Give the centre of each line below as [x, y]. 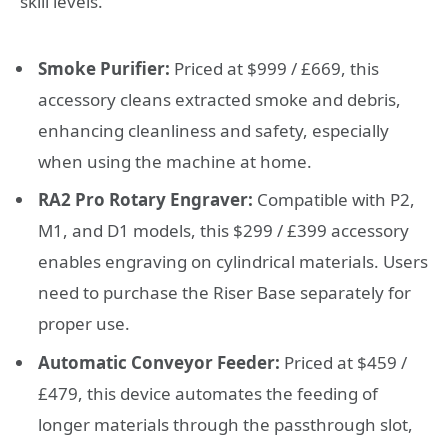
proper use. [84, 324]
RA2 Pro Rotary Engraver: [145, 200]
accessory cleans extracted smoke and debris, [219, 99]
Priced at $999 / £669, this [274, 68]
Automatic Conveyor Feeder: [159, 362]
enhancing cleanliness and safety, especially [213, 130]
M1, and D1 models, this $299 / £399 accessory [223, 231]
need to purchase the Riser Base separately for [224, 293]
